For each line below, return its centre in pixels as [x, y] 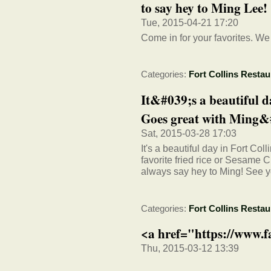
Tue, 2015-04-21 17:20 [190, 22]
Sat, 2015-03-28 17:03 [189, 133]
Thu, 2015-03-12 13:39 [190, 248]
